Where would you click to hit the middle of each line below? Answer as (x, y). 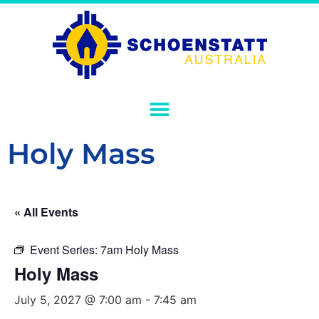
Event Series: (65, 250)
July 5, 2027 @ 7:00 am (78, 300)
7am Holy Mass (140, 250)
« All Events (46, 212)
